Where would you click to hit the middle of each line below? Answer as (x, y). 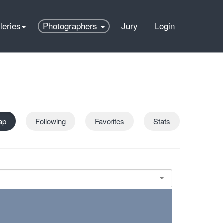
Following (51, 121)
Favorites (110, 121)
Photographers (71, 26)
